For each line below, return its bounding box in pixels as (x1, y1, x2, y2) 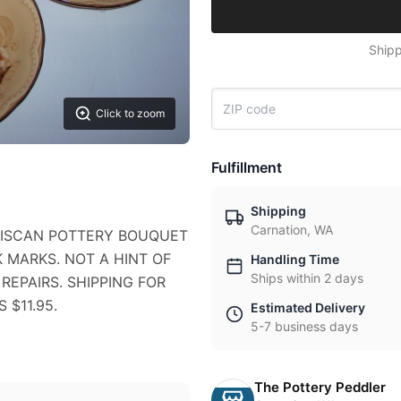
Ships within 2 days (251, 270, 363, 286)
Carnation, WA (251, 222, 333, 237)
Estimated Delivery (251, 300, 365, 315)
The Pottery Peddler (254, 379, 386, 396)
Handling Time (251, 252, 339, 267)
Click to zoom (96, 106, 165, 120)
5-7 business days (251, 319, 358, 334)
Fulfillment (211, 158, 282, 176)
